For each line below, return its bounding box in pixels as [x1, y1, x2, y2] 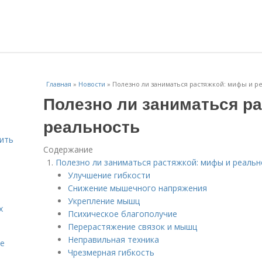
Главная [46, 80, 71, 88]
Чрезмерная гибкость [68, 247, 154, 258]
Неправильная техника [68, 234, 159, 245]
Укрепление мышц [68, 195, 140, 206]
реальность [43, 114, 140, 138]
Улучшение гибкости [68, 170, 150, 181]
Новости [78, 80, 105, 88]
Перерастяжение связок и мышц [68, 221, 197, 232]
